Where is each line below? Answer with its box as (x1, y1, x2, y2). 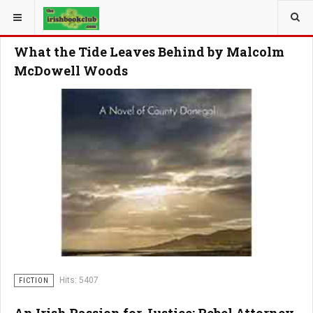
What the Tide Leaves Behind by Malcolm (14, 43, 284, 60)
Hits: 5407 (59, 275, 99, 285)
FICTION (19, 276, 49, 285)
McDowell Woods (14, 62, 128, 79)
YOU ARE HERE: (9, 8, 73, 18)
